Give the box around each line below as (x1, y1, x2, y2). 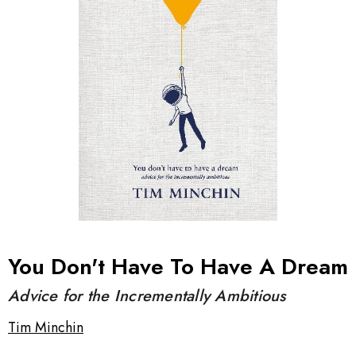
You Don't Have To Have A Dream (8, 250, 348, 283)
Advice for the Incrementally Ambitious (8, 284, 286, 308)
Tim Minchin (8, 316, 83, 338)
